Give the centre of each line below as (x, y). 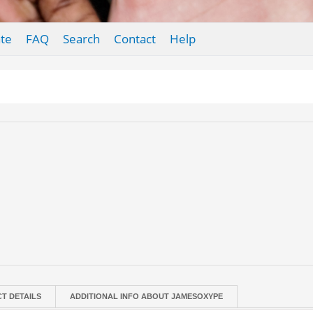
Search (81, 39)
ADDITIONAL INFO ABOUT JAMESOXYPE (147, 296)
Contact (134, 39)
